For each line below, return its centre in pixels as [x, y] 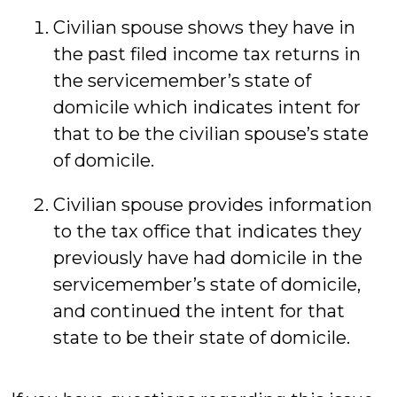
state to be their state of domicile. [202, 338]
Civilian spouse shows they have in [204, 27]
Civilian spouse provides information [213, 205]
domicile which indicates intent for [207, 107]
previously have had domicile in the [208, 258]
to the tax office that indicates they [207, 231]
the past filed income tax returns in [207, 54]
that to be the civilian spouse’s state [211, 134]
